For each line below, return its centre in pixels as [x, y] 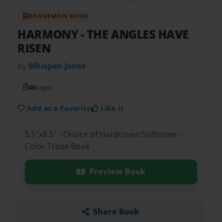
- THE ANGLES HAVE [135, 34]
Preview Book [117, 172]
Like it [112, 108]
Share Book [116, 211]
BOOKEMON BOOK [58, 16]
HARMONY [49, 34]
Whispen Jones [57, 66]
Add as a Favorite [59, 108]
